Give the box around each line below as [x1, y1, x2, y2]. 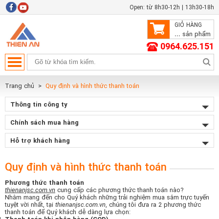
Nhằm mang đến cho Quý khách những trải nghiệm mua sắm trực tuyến [5, 194, 209, 201]
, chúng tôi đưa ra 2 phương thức [106, 201, 201, 208]
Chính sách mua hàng [10, 119, 79, 126]
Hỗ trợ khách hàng [10, 137, 70, 144]
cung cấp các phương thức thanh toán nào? [57, 186, 184, 194]
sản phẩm [180, 30, 211, 38]
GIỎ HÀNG [175, 22, 202, 28]
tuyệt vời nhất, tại [5, 201, 55, 208]
